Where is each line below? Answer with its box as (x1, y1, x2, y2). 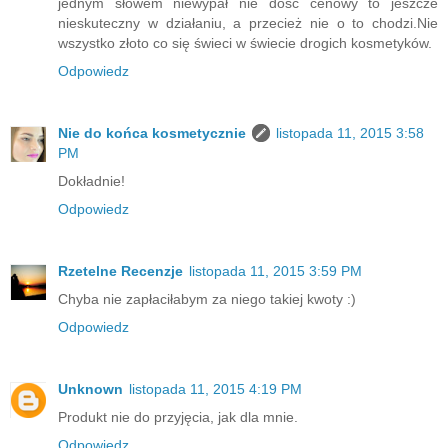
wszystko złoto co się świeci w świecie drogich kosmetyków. (58, 35, 432, 52)
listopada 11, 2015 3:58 (276, 125, 424, 142)
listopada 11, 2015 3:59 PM (189, 263, 362, 280)
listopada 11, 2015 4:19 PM (129, 381, 302, 398)
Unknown (58, 381, 123, 398)
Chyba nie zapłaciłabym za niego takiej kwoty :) (58, 291, 356, 308)
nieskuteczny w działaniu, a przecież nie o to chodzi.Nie (58, 15, 438, 32)
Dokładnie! (58, 173, 125, 190)
